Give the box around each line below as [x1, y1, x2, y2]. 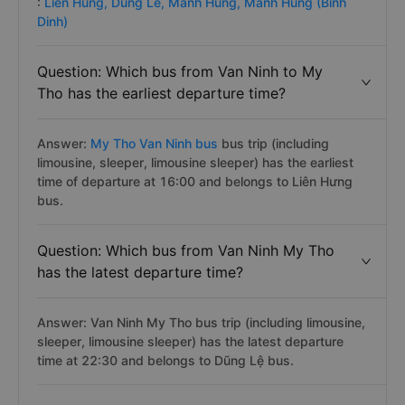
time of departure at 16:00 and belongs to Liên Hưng [37, 174, 353, 189]
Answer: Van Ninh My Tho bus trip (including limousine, [37, 315, 365, 330]
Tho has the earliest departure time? [37, 84, 286, 102]
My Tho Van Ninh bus [90, 136, 218, 151]
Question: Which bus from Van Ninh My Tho [37, 241, 334, 259]
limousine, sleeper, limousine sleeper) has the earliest [37, 155, 353, 170]
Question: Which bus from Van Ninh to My [37, 62, 323, 80]
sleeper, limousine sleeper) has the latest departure [37, 334, 344, 349]
